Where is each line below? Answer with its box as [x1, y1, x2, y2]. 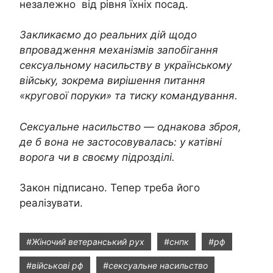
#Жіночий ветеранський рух [26, 236, 144, 247]
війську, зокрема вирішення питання [19, 74, 205, 87]
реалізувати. [19, 197, 83, 209]
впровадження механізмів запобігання [19, 44, 218, 56]
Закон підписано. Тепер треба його [19, 182, 200, 194]
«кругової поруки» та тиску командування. [19, 90, 238, 102]
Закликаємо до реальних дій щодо [19, 29, 197, 41]
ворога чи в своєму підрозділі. [19, 151, 175, 163]
